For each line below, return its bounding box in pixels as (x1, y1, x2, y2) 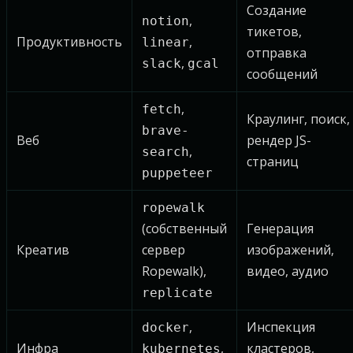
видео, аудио (247, 262, 329, 280)
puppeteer (142, 165, 213, 180)
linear (142, 35, 189, 50)
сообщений (247, 65, 318, 83)
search (142, 144, 189, 159)
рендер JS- (247, 132, 311, 149)
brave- (142, 123, 189, 138)
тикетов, (247, 23, 302, 40)
